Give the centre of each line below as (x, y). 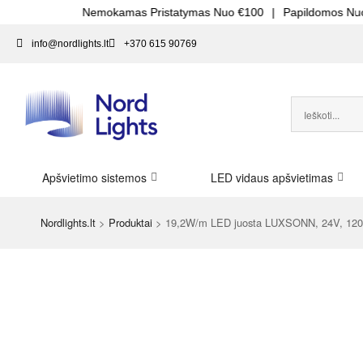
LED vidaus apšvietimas (271, 177)
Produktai (130, 222)
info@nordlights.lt (70, 44)
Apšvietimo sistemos (94, 177)
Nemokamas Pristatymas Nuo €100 (116, 12)
